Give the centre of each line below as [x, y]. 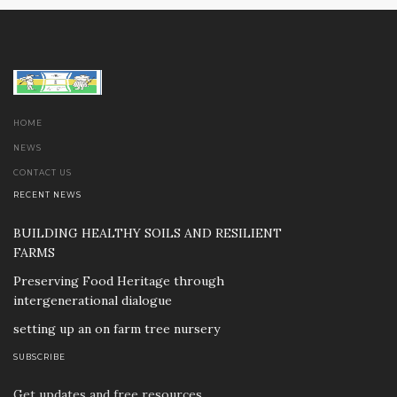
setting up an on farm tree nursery [117, 328]
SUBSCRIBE [39, 357]
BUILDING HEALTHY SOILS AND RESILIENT [148, 233]
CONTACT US [43, 172]
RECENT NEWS [47, 195]
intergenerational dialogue [93, 300]
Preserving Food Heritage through [119, 280]
